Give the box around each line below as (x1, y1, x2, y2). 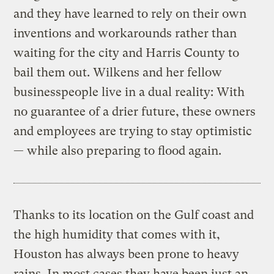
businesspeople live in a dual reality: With (13, 85, 245, 100)
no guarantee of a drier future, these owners (13, 105, 256, 119)
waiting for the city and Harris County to (13, 46, 240, 61)
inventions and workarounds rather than (13, 26, 237, 41)
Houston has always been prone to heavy (13, 247, 240, 262)
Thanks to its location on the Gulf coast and (13, 208, 254, 223)
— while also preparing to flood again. (13, 144, 222, 158)
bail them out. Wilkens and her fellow (13, 65, 223, 80)
